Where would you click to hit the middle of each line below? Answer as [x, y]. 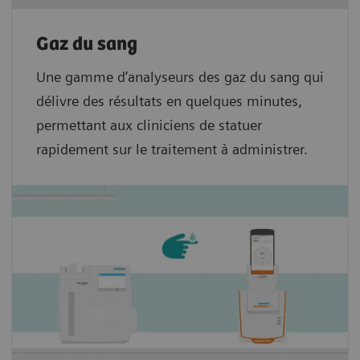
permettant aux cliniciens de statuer [149, 125]
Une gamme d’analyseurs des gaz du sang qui [180, 77]
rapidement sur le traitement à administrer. [172, 149]
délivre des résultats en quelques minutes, [169, 101]
